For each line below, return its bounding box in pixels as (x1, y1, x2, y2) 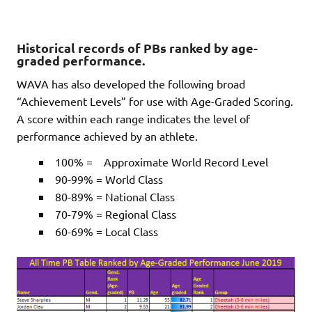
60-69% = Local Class (55, 224, 158, 238)
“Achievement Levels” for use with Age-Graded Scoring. (17, 93, 293, 108)
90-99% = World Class (55, 171, 163, 186)
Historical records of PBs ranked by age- (17, 39, 258, 56)
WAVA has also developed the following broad (17, 76, 245, 91)
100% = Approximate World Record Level (55, 154, 268, 169)
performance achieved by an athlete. (17, 128, 198, 143)
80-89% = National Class (55, 189, 175, 203)
